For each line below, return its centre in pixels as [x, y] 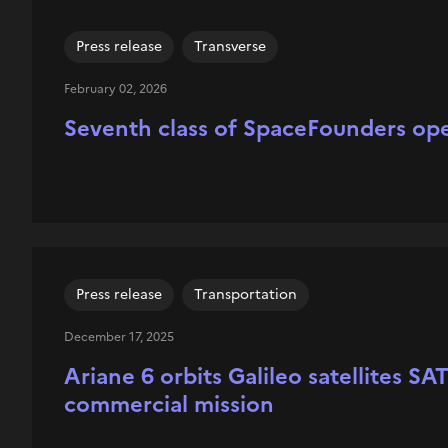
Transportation [245, 294]
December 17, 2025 [118, 337]
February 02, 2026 [115, 89]
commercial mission [168, 404]
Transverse [229, 46]
